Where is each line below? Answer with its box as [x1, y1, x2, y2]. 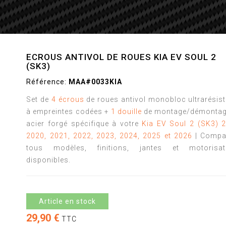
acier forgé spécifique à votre [26, 120, 142, 128]
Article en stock [39, 197, 96, 205]
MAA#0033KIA [69, 78, 123, 86]
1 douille [110, 107, 142, 116]
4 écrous [51, 95, 84, 103]
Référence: [26, 78, 67, 86]
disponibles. [26, 156, 71, 164]
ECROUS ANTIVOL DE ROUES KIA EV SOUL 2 [26, 52, 217, 62]
